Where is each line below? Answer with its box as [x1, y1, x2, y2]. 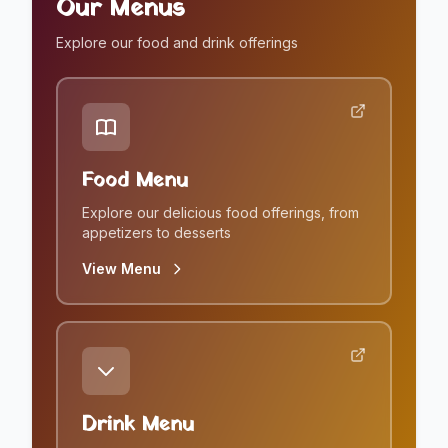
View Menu [82, 259, 161, 277]
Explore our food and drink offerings [56, 33, 298, 51]
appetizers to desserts [82, 223, 231, 241]
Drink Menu [82, 409, 194, 440]
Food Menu [82, 165, 188, 196]
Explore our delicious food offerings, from [82, 203, 359, 221]
